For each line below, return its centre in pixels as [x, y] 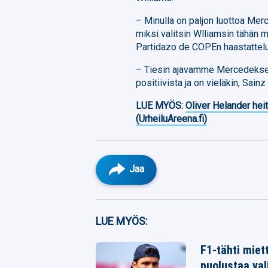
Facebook [143, 215]
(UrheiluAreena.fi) [172, 118]
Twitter [139, 241]
